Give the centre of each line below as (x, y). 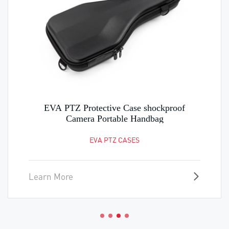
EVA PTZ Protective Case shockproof (114, 108)
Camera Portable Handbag (114, 118)
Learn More (51, 176)
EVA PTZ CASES (114, 139)
